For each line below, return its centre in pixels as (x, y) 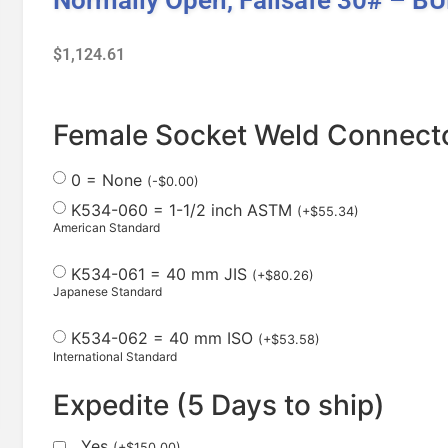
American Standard (106, 227)
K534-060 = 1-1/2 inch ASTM (184, 209)
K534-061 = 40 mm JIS (161, 274)
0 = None (109, 179)
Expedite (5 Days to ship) (219, 405)
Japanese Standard (107, 292)
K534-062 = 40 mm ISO (164, 338)
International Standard (115, 356)
